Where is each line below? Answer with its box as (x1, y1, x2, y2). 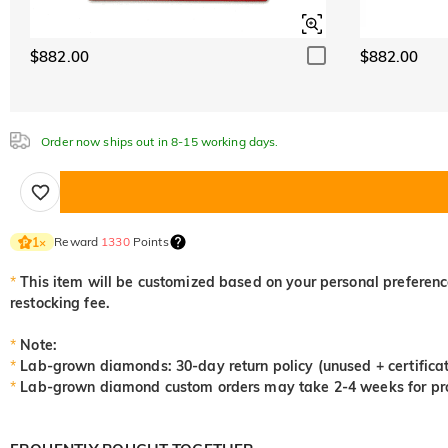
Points (129, 234, 169, 249)
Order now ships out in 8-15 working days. (38, 134, 279, 149)
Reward (54, 234, 102, 249)
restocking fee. (10, 294, 110, 312)
